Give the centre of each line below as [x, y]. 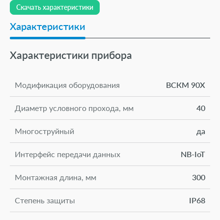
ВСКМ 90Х [186, 84]
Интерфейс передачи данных [68, 154]
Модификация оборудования [67, 84]
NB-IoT [193, 154]
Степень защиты [45, 200]
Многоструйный [44, 131]
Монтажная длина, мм [55, 177]
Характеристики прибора [71, 55]
